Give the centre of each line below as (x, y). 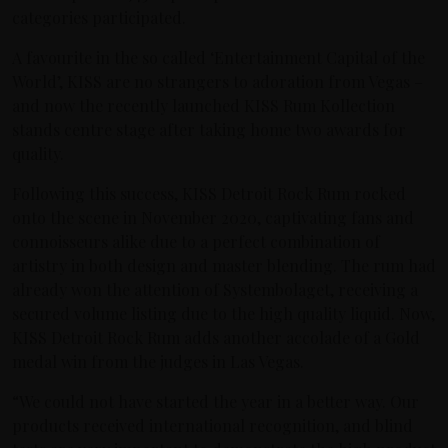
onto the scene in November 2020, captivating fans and (213, 217)
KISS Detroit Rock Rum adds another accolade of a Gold (216, 337)
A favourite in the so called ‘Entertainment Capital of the (218, 57)
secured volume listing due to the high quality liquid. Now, (223, 313)
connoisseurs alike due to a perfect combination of (196, 241)
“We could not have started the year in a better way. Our (215, 401)
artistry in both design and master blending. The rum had (224, 265)
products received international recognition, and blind (212, 425)
